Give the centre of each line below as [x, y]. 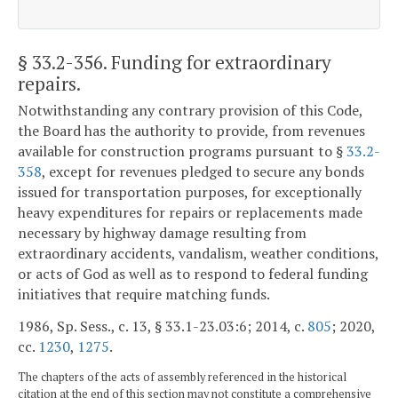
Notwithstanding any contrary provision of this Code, [190, 111]
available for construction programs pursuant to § [182, 151]
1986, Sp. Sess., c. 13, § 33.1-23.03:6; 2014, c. [163, 326]
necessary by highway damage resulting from [162, 233]
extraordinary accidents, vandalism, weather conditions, [198, 254]
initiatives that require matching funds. [144, 295]
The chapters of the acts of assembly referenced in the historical [182, 377]
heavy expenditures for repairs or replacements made [190, 213]
